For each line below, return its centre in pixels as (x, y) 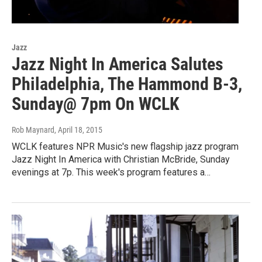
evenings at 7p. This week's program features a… (111, 173)
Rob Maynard (33, 130)
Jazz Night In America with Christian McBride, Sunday (121, 160)
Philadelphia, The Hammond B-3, (127, 84)
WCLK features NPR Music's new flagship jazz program (125, 147)
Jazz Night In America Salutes (118, 64)
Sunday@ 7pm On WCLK (96, 104)
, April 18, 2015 (78, 130)
